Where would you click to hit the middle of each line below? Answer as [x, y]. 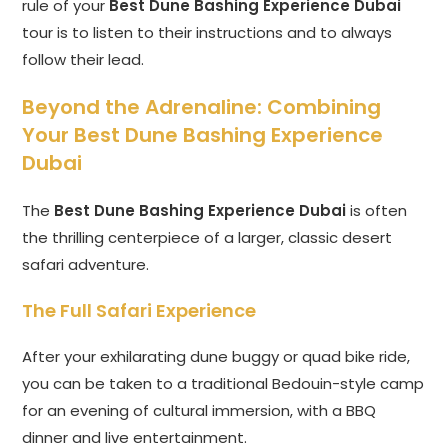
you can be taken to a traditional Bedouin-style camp [223, 384]
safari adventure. [86, 265]
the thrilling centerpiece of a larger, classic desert [207, 238]
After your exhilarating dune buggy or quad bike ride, [216, 357]
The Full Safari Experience [139, 311]
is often [377, 211]
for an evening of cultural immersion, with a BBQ [199, 411]
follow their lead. [83, 60]
